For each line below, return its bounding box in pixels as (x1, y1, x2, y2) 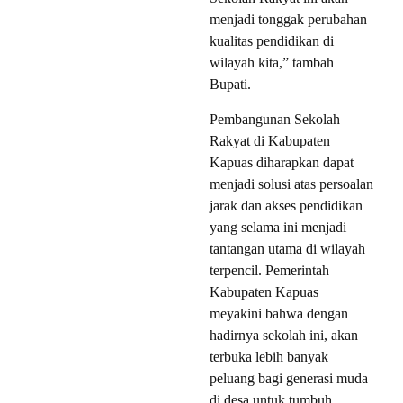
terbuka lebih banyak (210, 348, 328, 364)
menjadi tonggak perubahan (210, 11, 367, 27)
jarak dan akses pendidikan (210, 197, 363, 213)
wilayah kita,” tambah (210, 54, 334, 70)
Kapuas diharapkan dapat (210, 154, 354, 170)
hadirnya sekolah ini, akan (210, 327, 358, 343)
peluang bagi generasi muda (210, 370, 368, 386)
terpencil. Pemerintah (210, 262, 329, 278)
